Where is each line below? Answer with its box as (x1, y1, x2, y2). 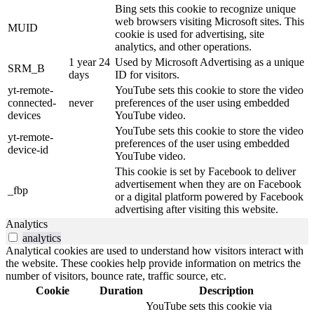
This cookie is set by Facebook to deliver (115, 165, 296, 177)
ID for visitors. (115, 68, 179, 81)
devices (8, 109, 41, 121)
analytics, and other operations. (115, 40, 252, 53)
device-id (8, 143, 48, 156)
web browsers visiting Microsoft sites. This (115, 15, 304, 27)
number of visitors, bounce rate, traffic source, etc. (6, 269, 226, 282)
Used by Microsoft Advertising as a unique (115, 55, 304, 68)
